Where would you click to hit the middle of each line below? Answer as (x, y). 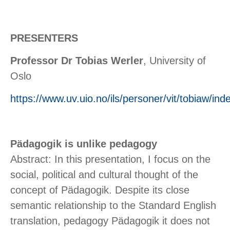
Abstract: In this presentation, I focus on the (110, 159)
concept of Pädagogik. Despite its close (100, 190)
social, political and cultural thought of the (104, 175)
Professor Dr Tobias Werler (77, 61)
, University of (175, 61)
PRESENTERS (44, 38)
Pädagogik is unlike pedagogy (84, 144)
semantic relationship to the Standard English (113, 206)
